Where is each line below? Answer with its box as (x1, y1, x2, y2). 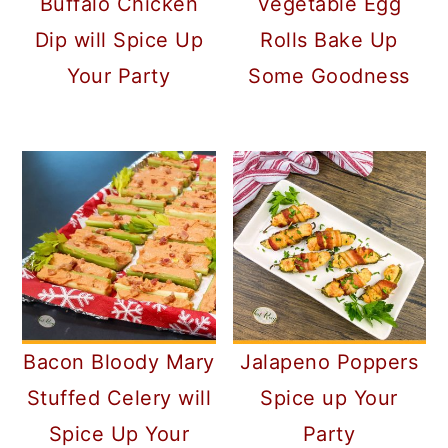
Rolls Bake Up (260, 27, 398, 52)
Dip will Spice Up (34, 27, 204, 52)
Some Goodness (248, 63, 410, 88)
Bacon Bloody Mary (23, 349, 215, 374)
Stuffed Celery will (26, 385, 212, 410)
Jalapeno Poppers (240, 349, 419, 374)
